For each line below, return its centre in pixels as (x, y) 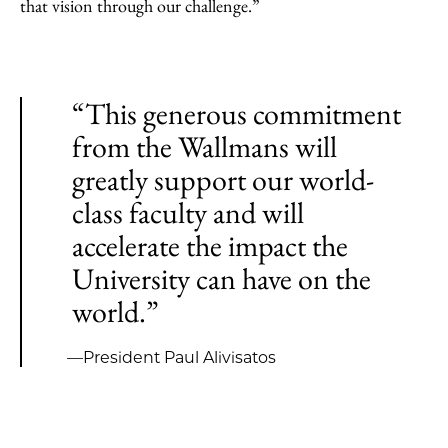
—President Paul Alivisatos (172, 357)
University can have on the (221, 278)
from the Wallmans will (204, 146)
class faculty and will (188, 212)
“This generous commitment (236, 113)
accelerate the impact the (210, 245)
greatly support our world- (223, 179)
